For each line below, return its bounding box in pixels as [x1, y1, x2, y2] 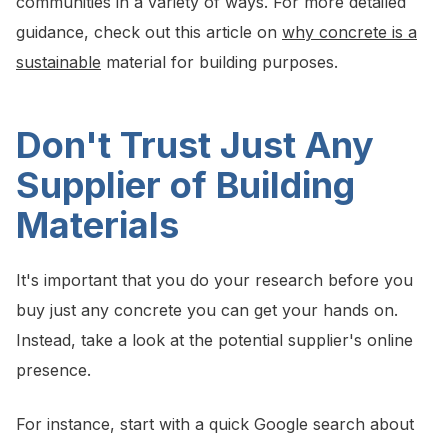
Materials [16, 203, 179, 248]
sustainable [16, 52, 101, 73]
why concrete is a [282, 22, 417, 43]
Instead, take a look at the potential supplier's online [16, 330, 413, 351]
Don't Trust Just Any [16, 123, 374, 168]
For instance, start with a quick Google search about [16, 414, 414, 435]
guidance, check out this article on [16, 22, 282, 43]
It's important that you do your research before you [16, 270, 413, 291]
